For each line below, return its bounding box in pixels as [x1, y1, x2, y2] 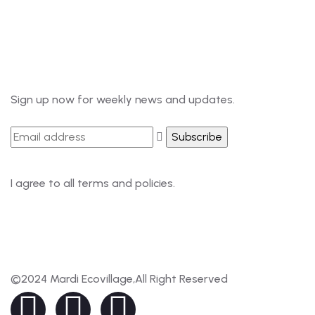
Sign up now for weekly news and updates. [11, 92, 235, 106]
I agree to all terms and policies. [11, 176, 175, 190]
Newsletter [11, 53, 94, 75]
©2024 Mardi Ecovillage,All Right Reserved [11, 271, 228, 285]
